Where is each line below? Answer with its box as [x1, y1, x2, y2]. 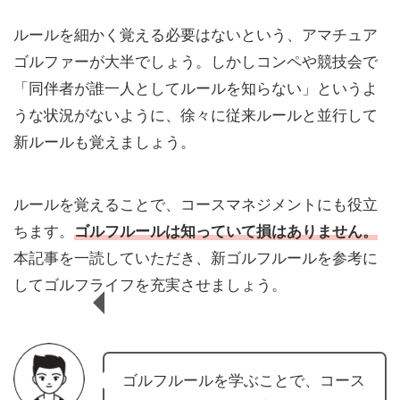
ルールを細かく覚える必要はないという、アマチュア [13, 26, 378, 45]
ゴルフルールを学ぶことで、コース [122, 371, 365, 390]
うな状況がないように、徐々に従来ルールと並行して [13, 106, 378, 125]
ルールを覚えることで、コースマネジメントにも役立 [13, 196, 378, 214]
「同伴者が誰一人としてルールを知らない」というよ [13, 79, 378, 98]
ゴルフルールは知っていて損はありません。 [74, 222, 378, 241]
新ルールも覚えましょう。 [13, 133, 196, 152]
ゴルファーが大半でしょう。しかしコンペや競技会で [13, 53, 378, 71]
